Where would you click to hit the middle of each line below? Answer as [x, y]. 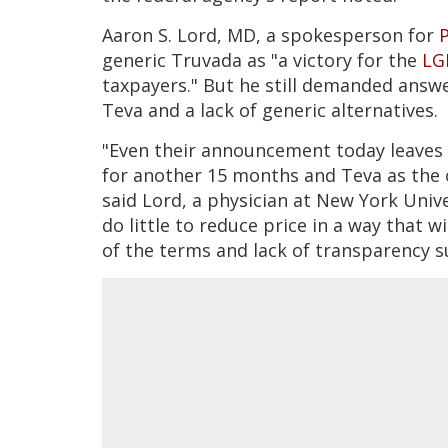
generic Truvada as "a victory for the [262, 60]
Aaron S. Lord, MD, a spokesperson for [270, 35]
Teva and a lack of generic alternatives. [270, 110]
